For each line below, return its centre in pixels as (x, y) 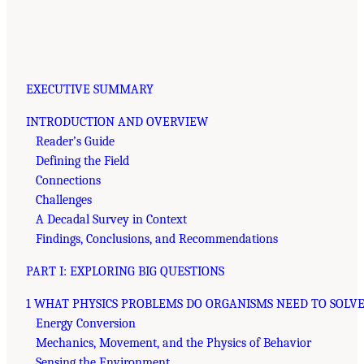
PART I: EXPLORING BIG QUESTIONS (125, 271)
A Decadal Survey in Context (111, 219)
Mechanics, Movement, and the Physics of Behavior (173, 342)
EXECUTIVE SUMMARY (90, 89)
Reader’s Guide (75, 141)
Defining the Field (82, 160)
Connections (68, 180)
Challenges (64, 199)
